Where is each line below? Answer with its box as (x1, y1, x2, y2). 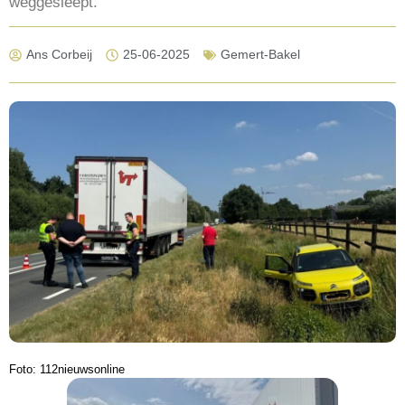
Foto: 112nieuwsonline (9, 363, 125, 377)
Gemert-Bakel (221, 47, 300, 62)
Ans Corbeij (26, 47, 92, 62)
